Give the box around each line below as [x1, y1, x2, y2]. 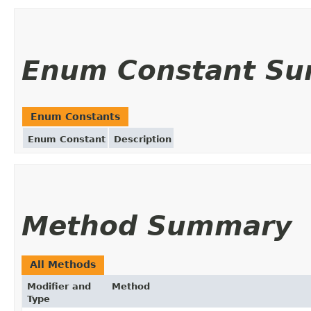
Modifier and [27, 280, 91, 292]
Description [114, 133, 171, 144]
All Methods [30, 258, 96, 270]
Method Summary [22, 210, 292, 242]
